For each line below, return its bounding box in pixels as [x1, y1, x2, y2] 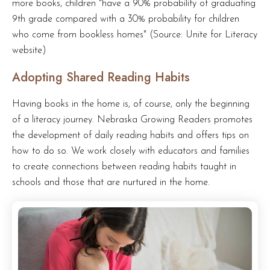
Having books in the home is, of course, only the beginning [12, 99, 250, 109]
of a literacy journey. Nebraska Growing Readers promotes [12, 115, 253, 125]
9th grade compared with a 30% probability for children [12, 14, 239, 24]
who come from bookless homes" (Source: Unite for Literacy [12, 30, 257, 40]
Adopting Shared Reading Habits [12, 68, 190, 86]
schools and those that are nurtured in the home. [12, 177, 210, 187]
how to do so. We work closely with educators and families [12, 146, 250, 156]
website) [12, 45, 46, 55]
